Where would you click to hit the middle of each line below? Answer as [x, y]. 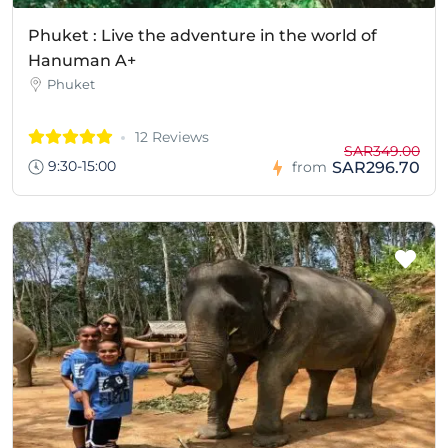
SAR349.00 [382, 150]
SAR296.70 [376, 167]
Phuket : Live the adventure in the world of [202, 35]
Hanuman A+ [82, 60]
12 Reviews [172, 136]
